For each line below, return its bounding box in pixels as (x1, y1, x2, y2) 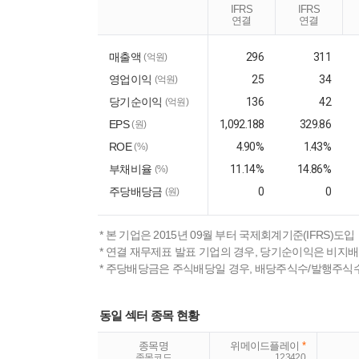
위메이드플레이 (230, 340, 302, 352)
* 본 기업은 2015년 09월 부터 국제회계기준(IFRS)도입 (99, 228, 355, 241)
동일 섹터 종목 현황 (99, 309, 200, 322)
